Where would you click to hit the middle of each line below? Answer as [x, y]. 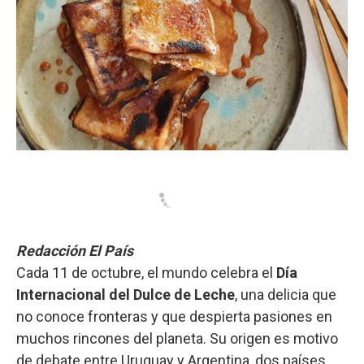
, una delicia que [286, 294]
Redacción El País [75, 250]
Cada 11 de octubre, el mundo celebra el [145, 272]
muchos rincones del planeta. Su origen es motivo [177, 338]
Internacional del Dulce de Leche [126, 294]
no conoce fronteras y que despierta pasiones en [174, 316]
